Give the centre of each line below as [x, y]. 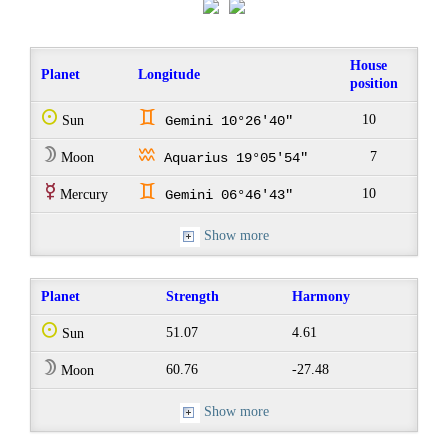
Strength [193, 297]
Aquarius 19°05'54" [232, 158]
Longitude [169, 75]
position [374, 84]
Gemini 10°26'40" [225, 121]
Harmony [321, 297]
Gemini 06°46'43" [225, 195]
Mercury [82, 195]
